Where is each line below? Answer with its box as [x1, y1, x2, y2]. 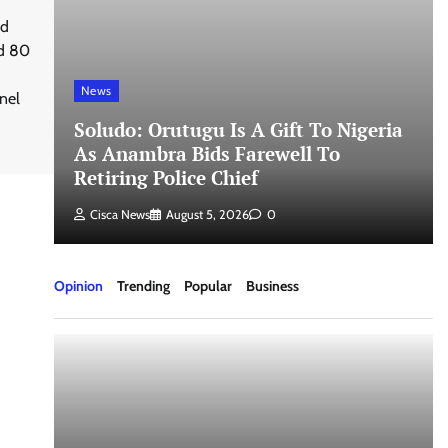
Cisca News [89, 206, 150, 222]
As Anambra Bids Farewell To [73, 141, 340, 167]
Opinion [53, 276, 103, 295]
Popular [183, 276, 232, 295]
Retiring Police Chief [73, 165, 258, 191]
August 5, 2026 [165, 206, 249, 222]
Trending [116, 276, 170, 295]
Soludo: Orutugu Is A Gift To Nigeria [73, 117, 403, 143]
